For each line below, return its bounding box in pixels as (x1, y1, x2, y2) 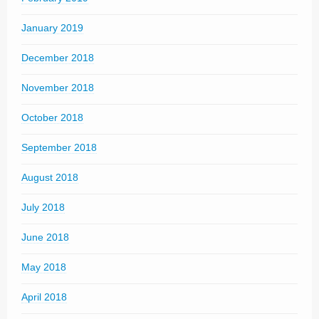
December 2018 (21, 52, 94, 63)
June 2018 (21, 231, 69, 243)
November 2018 (21, 82, 94, 93)
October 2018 (21, 112, 83, 123)
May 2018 (21, 261, 66, 273)
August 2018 (21, 172, 78, 183)
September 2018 (21, 142, 97, 153)
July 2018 (21, 202, 65, 213)
